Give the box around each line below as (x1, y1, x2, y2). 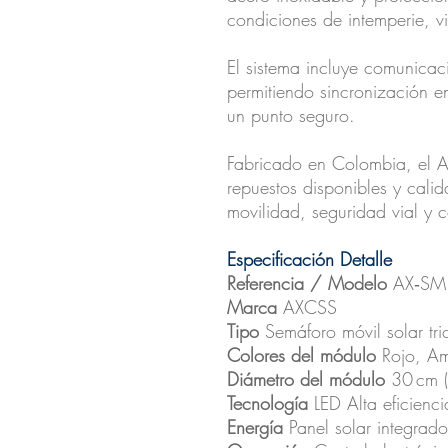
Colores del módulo (227, 343, 376, 368)
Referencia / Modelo (227, 271, 387, 296)
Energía (227, 415, 283, 440)
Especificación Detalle (227, 247, 392, 272)
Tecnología (227, 391, 308, 416)
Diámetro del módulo (227, 367, 391, 392)
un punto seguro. (227, 103, 355, 128)
